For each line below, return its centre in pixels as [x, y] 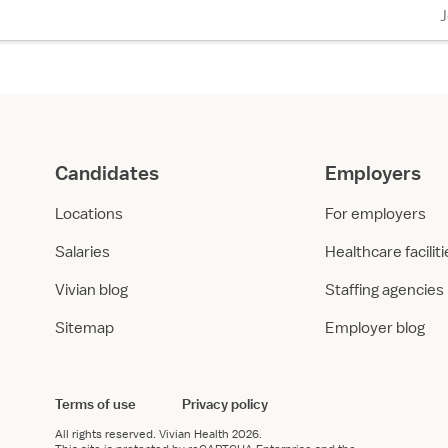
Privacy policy [225, 404]
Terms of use [95, 404]
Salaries [82, 252]
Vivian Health [194, 434]
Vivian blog [91, 290]
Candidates [107, 173]
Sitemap [84, 328]
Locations [89, 214]
